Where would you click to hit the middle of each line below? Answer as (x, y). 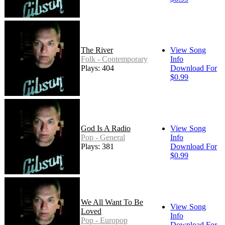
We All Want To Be (112, 202)
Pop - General (103, 138)
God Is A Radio (106, 129)
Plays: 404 (97, 68)
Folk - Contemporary (114, 59)
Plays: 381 (97, 147)
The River (97, 50)
